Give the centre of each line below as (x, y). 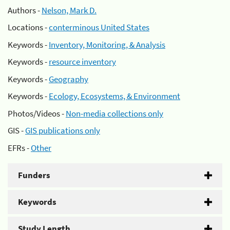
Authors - (25, 10)
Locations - (28, 27)
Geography (69, 79)
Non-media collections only (114, 113)
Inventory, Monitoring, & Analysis (107, 44)
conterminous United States (99, 27)
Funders (34, 175)
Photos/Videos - (37, 113)
